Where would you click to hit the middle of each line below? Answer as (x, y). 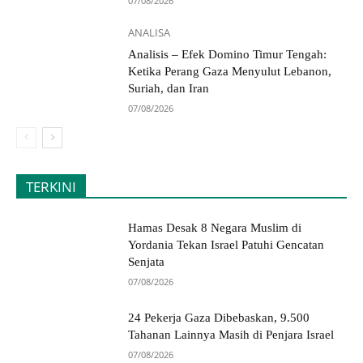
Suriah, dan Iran (169, 88)
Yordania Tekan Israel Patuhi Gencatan (226, 244)
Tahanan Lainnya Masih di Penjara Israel (231, 335)
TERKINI (51, 186)
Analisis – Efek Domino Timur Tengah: (228, 54)
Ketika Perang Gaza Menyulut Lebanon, (230, 71)
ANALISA (149, 32)
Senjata (147, 261)
